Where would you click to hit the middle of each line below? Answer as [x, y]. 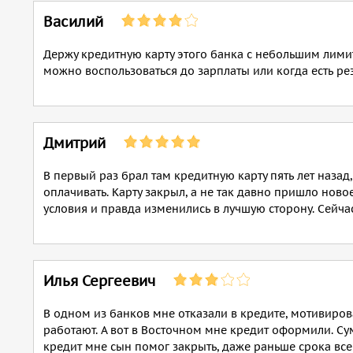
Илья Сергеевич [99, 281]
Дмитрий [74, 143]
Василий [73, 22]
